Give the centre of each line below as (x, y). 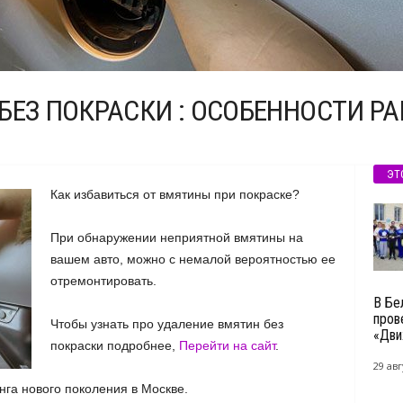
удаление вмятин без (220, 324)
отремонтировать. (103, 281)
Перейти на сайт (227, 345)
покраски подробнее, (114, 345)
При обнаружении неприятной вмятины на (176, 237)
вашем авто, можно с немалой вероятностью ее (193, 259)
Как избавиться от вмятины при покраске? (176, 194)
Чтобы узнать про (103, 324)
